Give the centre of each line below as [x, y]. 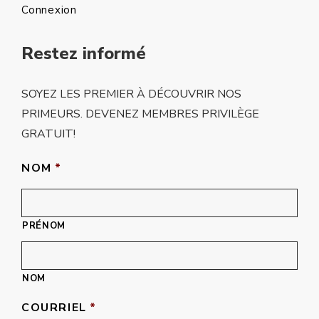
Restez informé [84, 54]
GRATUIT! [48, 134]
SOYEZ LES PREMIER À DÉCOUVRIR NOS [131, 94]
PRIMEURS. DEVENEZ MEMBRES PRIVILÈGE [140, 114]
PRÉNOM [44, 226]
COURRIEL [54, 308]
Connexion [49, 10]
